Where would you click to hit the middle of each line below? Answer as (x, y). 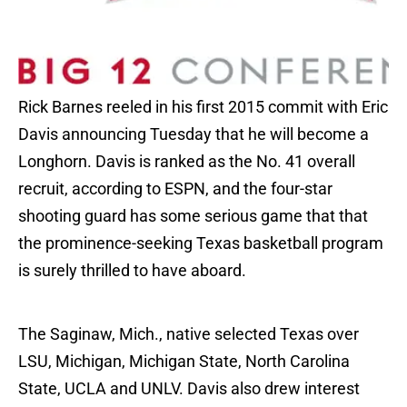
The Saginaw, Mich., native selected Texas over (189, 334)
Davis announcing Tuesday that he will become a (194, 134)
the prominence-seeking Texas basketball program (201, 243)
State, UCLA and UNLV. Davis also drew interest (189, 389)
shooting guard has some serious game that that (193, 216)
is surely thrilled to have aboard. (132, 271)
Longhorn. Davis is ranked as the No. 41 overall (187, 162)
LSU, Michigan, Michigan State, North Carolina (184, 362)
